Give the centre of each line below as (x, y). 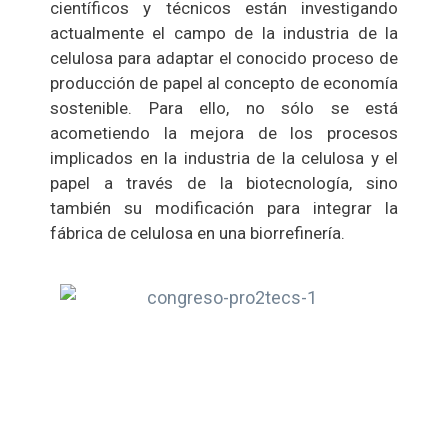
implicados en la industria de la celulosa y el (224, 157)
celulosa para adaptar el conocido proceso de (224, 57)
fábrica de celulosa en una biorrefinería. (197, 232)
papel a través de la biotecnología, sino (224, 182)
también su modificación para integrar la (224, 207)
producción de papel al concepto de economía (224, 82)
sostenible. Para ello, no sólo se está (224, 107)
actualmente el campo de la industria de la (224, 32)
